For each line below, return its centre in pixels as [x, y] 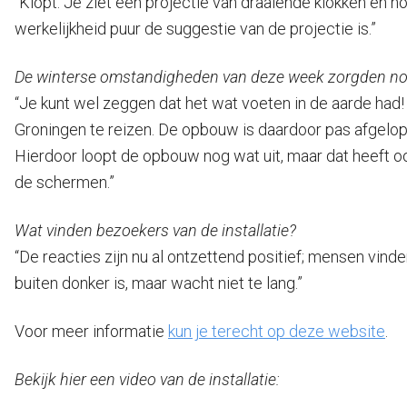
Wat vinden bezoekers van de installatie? [155, 230]
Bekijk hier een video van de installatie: [147, 379]
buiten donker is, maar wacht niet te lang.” [159, 283]
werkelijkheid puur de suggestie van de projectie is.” [195, 29]
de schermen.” [65, 182]
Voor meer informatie [91, 331]
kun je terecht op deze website [277, 331]
